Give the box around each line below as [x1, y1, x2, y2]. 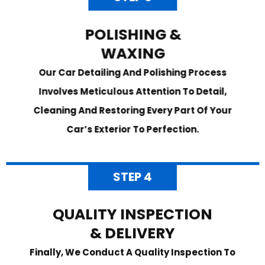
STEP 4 [112, 170, 152, 188]
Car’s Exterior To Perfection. [66, 122, 199, 135]
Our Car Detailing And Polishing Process [38, 66, 227, 79]
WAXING [100, 43, 165, 64]
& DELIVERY [90, 225, 175, 246]
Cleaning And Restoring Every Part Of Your [33, 104, 232, 117]
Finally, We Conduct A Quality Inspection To [30, 248, 235, 261]
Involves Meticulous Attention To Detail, [38, 85, 227, 98]
